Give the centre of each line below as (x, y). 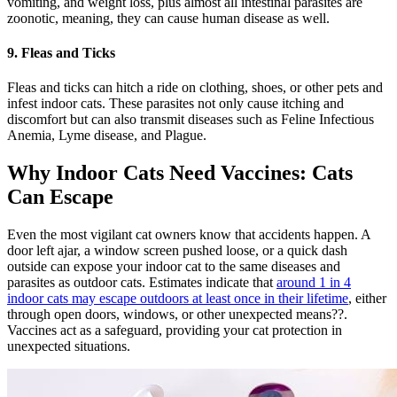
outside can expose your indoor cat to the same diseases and (174, 266)
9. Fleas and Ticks (61, 52)
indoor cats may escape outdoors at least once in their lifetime (178, 298)
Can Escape (60, 197)
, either (367, 298)
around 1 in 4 (314, 282)
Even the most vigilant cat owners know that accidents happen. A (189, 234)
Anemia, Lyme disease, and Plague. (107, 136)
